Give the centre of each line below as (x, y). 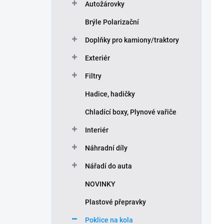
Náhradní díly (106, 148)
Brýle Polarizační (112, 22)
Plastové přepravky (115, 202)
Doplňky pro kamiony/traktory (132, 40)
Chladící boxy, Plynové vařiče (131, 112)
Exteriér (97, 58)
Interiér (97, 130)
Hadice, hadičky (110, 94)
